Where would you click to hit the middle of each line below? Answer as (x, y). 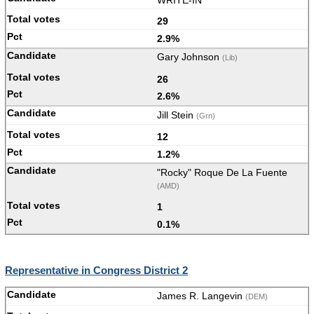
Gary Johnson (190, 57)
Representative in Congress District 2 (96, 271)
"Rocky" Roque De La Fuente (222, 173)
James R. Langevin (201, 296)
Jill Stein (177, 115)
